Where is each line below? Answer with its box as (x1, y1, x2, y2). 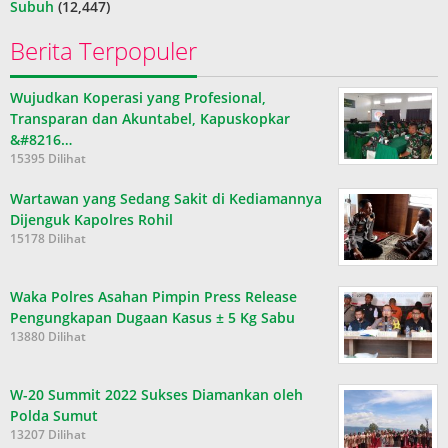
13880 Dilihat (10, 328, 86, 346)
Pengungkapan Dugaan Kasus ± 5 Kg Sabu (10, 308, 299, 328)
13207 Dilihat (10, 426, 86, 444)
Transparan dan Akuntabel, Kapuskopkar (10, 109, 290, 129)
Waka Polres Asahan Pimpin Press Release (10, 287, 297, 307)
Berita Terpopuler (10, 34, 197, 68)
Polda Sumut (10, 406, 98, 426)
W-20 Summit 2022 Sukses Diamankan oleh (10, 385, 303, 405)
